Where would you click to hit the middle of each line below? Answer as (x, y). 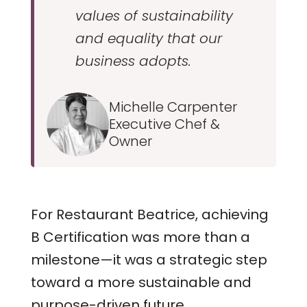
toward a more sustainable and (141, 282)
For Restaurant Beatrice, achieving (149, 214)
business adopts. (133, 61)
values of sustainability (154, 15)
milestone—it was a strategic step (149, 259)
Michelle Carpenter (173, 107)
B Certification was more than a (140, 237)
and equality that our (148, 38)
